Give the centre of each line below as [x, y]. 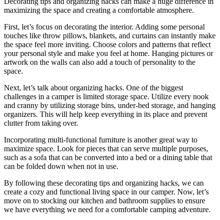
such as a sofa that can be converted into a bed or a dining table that [108, 158]
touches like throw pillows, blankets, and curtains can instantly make [110, 36]
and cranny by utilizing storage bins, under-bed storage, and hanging [110, 106]
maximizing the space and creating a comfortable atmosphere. [99, 10]
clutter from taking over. [41, 123]
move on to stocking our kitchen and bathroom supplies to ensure [105, 201]
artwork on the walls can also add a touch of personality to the [100, 62]
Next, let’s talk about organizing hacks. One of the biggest [94, 88]
